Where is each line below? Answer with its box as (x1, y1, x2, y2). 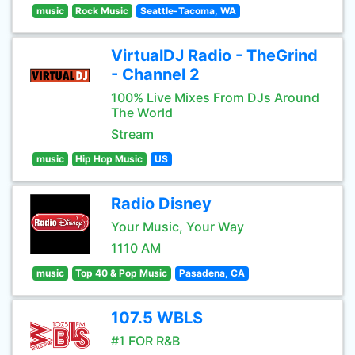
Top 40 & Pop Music (75, 267, 168, 279)
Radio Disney (111, 194, 212, 213)
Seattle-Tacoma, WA (139, 5, 236, 17)
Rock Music (75, 5, 129, 17)
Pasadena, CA (178, 267, 245, 279)
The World (111, 105, 173, 120)
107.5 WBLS (111, 308, 203, 327)
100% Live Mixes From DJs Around (111, 90, 319, 105)
